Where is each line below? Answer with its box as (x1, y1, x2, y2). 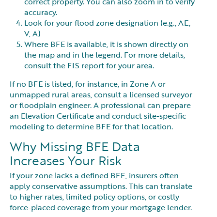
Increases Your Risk (10, 151, 122, 170)
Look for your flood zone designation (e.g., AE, (24, 16, 190, 29)
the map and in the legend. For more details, (24, 48, 185, 61)
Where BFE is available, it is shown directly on (24, 38, 188, 50)
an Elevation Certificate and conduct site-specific (10, 109, 186, 122)
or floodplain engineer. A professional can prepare (10, 99, 191, 111)
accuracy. (24, 6, 61, 18)
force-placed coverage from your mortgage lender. (10, 201, 192, 213)
